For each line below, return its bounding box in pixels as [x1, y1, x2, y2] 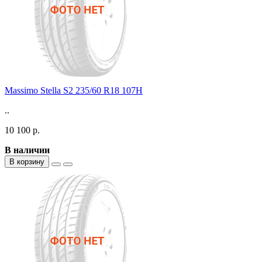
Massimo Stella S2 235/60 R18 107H [5, 85, 143, 95]
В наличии [5, 144, 50, 155]
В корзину [9, 157, 44, 166]
